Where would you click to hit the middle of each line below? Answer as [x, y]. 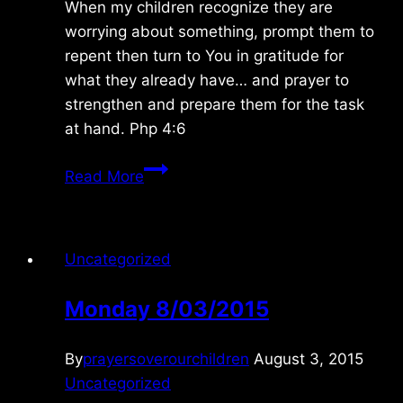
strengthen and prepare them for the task [215, 104]
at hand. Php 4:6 [125, 128]
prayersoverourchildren [166, 358]
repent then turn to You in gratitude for [204, 55]
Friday [166, 167]
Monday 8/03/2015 [167, 309]
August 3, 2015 [309, 358]
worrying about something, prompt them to [219, 31]
